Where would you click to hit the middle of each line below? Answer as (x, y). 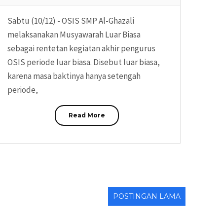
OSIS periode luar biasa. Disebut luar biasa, (84, 62)
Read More (87, 115)
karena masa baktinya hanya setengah (74, 76)
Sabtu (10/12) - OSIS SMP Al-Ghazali (71, 21)
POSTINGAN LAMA (147, 196)
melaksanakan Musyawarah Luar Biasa (74, 35)
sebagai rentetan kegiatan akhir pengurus (81, 49)
